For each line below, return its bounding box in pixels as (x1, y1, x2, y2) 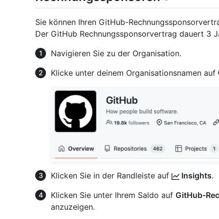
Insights (179, 170, 212, 180)
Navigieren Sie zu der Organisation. (51, 48, 181, 59)
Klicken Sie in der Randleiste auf (51, 170, 172, 180)
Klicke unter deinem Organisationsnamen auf (51, 68, 218, 78)
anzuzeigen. (51, 201, 95, 212)
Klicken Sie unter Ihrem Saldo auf (51, 190, 175, 200)
